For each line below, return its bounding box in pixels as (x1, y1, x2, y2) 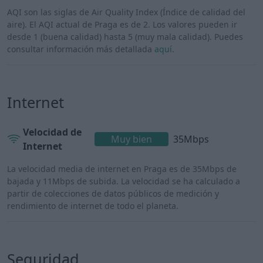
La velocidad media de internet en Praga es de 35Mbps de (7, 163, 237, 174)
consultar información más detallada (7, 43, 154, 55)
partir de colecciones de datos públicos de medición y (7, 187, 219, 199)
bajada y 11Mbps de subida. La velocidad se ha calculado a (7, 175, 240, 187)
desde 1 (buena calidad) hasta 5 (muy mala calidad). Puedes (7, 31, 243, 42)
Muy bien (110, 132, 152, 146)
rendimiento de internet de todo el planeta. (7, 200, 178, 211)
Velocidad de (23, 125, 82, 139)
